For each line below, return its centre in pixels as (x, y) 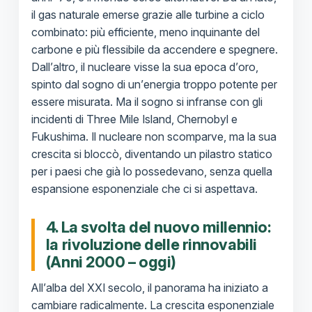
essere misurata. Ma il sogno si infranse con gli (147, 102)
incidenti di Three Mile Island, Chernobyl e (134, 119)
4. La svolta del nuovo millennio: (158, 227)
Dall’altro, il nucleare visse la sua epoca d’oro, (145, 67)
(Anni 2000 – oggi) (111, 262)
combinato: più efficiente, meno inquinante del (145, 32)
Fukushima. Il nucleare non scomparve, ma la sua (154, 137)
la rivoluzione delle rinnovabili (151, 245)
